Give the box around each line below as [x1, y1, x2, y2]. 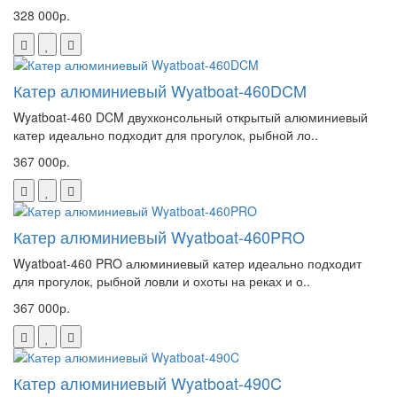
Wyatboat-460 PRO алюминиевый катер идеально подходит [13, 253, 362, 272]
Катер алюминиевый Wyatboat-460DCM [13, 78, 307, 102]
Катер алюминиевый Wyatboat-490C [13, 370, 282, 394]
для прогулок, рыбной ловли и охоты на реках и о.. [13, 271, 310, 290]
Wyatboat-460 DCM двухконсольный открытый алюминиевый [13, 107, 368, 126]
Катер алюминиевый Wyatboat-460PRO [13, 224, 305, 248]
